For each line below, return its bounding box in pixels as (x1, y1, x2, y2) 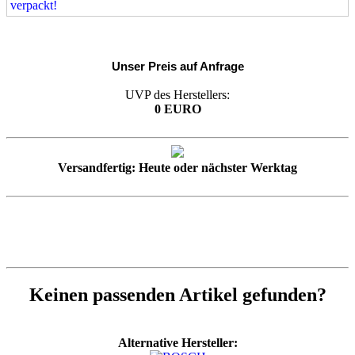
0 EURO (154, 101, 201, 116)
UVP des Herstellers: (125, 87, 230, 101)
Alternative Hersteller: (117, 335, 238, 349)
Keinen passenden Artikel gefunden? (29, 284, 326, 305)
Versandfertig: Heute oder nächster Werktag (58, 160, 297, 174)
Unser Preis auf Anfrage (111, 59, 244, 73)
